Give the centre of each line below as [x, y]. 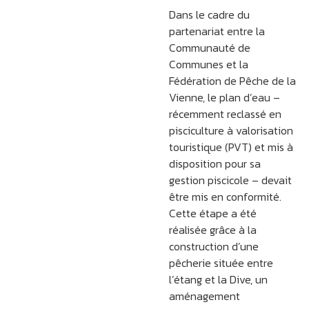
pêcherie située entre [221, 263]
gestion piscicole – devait [230, 180]
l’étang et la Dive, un [218, 280]
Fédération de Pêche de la [232, 81]
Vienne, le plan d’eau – [224, 98]
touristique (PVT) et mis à [231, 147]
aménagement [204, 296]
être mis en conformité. [225, 197]
